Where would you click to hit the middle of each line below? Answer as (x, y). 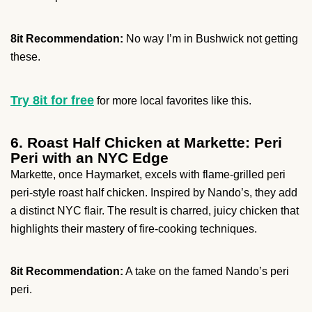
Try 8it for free (52, 101)
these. (25, 57)
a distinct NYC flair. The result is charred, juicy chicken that (155, 211)
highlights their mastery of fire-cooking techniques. (134, 229)
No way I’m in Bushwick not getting (211, 39)
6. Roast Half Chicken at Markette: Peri (146, 143)
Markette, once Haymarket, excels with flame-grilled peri (148, 175)
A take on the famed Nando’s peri (206, 272)
